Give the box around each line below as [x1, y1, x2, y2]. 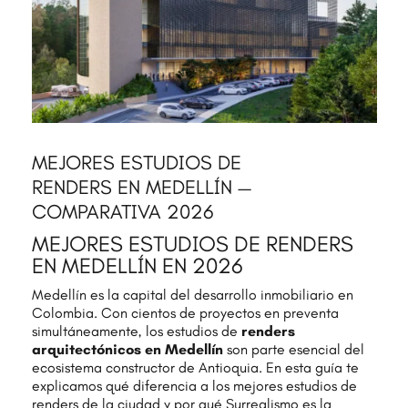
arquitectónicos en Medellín [31, 341, 223, 359]
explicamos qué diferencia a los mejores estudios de [31, 377, 357, 395]
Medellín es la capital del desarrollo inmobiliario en [31, 286, 353, 304]
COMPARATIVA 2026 [31, 199, 214, 225]
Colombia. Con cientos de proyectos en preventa [31, 304, 339, 322]
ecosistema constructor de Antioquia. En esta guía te [31, 359, 359, 377]
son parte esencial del [222, 341, 364, 359]
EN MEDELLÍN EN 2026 [31, 252, 243, 280]
